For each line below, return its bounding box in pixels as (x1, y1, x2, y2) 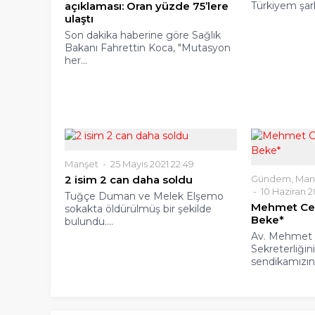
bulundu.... (65, 215, 113, 229)
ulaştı (65, 12, 94, 26)
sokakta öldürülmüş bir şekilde (65, 202, 212, 216)
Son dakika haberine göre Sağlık (65, 29, 221, 42)
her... (65, 54, 87, 67)
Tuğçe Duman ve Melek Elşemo (65, 190, 224, 203)
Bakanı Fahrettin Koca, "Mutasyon (65, 41, 231, 55)
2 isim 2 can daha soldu (65, 173, 193, 187)
